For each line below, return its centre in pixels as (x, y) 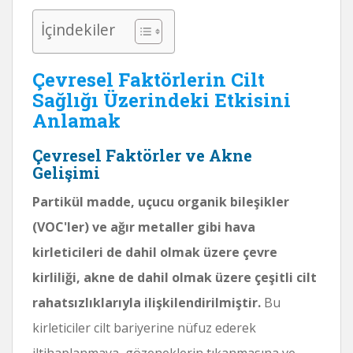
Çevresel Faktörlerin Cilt (149, 79)
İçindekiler (78, 29)
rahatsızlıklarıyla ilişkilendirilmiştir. (147, 302)
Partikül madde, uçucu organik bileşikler (161, 201)
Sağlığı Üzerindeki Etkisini (162, 100)
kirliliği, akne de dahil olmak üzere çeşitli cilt (175, 277)
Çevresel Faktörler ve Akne (142, 155)
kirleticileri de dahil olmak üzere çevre (155, 252)
